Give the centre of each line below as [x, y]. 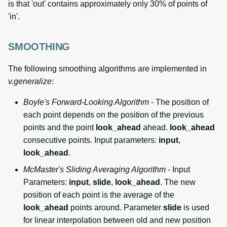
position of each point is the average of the [99, 195]
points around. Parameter [116, 207]
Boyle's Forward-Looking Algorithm [86, 102]
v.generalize [30, 81]
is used [195, 207]
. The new [178, 182]
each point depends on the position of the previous [113, 115]
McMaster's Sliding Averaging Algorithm [94, 169]
